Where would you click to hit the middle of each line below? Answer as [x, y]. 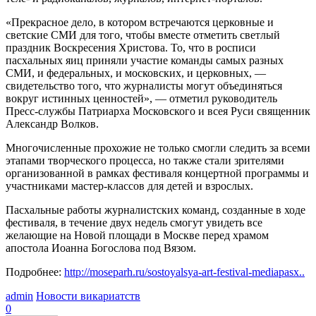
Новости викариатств [88, 296]
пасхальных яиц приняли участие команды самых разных [145, 60]
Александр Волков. [54, 123]
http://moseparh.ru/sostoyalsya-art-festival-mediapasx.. [184, 272]
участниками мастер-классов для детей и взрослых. [131, 186]
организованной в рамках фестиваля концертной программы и [157, 173]
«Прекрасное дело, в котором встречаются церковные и [140, 22]
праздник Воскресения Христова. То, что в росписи [131, 47]
